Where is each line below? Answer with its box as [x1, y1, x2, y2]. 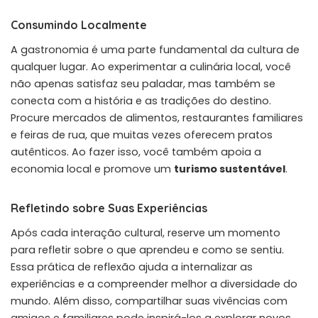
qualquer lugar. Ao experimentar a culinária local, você [11, 59, 291, 74]
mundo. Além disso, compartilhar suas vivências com [11, 293, 287, 308]
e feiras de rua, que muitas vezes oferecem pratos [11, 127, 273, 142]
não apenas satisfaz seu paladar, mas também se [11, 76, 275, 91]
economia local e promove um [11, 161, 174, 176]
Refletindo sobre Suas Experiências [11, 200, 207, 215]
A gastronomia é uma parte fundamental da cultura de [11, 42, 300, 57]
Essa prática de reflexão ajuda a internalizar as [11, 259, 253, 274]
